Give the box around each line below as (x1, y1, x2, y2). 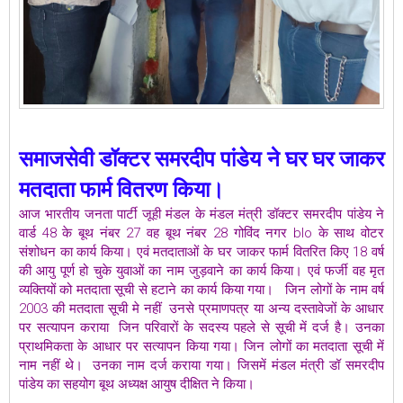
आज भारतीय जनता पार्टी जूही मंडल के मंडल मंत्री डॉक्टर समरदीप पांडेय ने (19, 205, 384, 222)
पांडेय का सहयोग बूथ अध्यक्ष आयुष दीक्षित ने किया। (19, 375, 255, 392)
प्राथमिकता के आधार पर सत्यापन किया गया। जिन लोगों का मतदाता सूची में (19, 337, 384, 354)
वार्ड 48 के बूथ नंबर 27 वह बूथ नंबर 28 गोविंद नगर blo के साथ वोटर (19, 224, 384, 241)
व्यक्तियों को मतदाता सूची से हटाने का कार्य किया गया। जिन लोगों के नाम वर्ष (19, 281, 384, 298)
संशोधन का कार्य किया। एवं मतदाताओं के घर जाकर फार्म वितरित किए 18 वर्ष (19, 243, 384, 260)
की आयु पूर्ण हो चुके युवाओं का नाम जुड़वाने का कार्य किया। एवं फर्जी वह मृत (19, 262, 384, 279)
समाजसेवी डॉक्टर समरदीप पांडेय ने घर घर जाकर (19, 146, 384, 172)
